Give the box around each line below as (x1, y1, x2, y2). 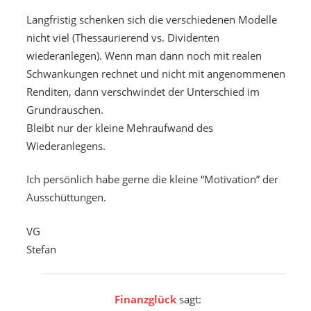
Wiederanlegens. (26, 138, 106, 153)
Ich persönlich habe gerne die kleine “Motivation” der (26, 172, 278, 187)
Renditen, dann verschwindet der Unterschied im (26, 84, 260, 99)
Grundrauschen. (26, 102, 103, 117)
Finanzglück (114, 292, 176, 306)
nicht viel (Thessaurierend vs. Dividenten (26, 30, 219, 44)
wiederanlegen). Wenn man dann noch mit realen (26, 48, 262, 62)
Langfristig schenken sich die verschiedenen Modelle (26, 12, 277, 26)
